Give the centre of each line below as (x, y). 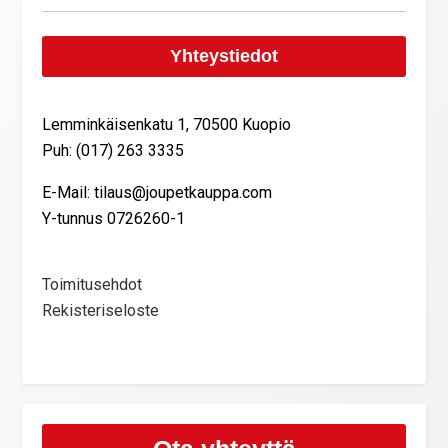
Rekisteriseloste (101, 310)
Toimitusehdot (92, 284)
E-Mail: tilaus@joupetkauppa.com (157, 192)
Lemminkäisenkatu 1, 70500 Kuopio (167, 124)
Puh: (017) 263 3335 (113, 150)
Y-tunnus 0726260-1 (114, 218)
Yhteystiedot (224, 55)
